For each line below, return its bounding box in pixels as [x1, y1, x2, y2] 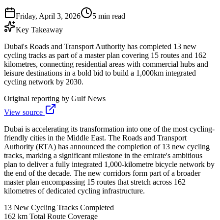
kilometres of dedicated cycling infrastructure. [4, 186, 145, 195]
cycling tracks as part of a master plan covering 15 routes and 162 [4, 51, 206, 59]
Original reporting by [4, 94, 71, 103]
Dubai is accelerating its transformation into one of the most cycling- [4, 124, 215, 133]
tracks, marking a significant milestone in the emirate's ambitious [4, 151, 202, 160]
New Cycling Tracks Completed [14, 203, 114, 212]
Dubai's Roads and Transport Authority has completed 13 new [4, 42, 196, 51]
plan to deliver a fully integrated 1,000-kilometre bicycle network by [4, 160, 215, 168]
